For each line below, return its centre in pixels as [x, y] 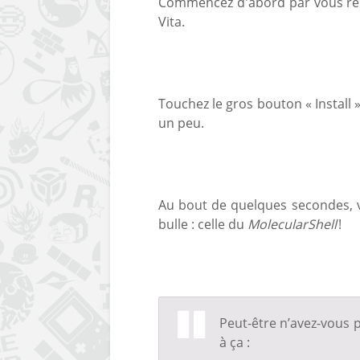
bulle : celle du [203, 224]
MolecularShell [292, 224]
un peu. [181, 123]
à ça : [235, 342]
